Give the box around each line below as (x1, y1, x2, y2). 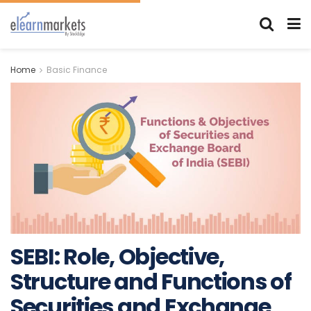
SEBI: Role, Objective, (10, 240, 224, 272)
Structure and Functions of (10, 265, 292, 297)
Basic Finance (47, 64, 107, 76)
